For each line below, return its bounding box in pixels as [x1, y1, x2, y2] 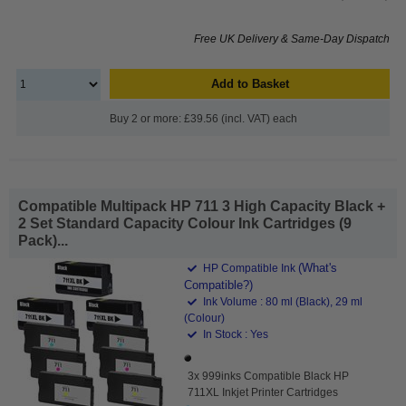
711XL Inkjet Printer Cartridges [188, 385, 339, 399]
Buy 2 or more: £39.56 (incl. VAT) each [109, 111, 297, 125]
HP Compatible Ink [200, 261, 299, 275]
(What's [298, 260, 338, 275]
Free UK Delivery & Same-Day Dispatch [194, 32, 390, 45]
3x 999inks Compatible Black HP [188, 369, 350, 382]
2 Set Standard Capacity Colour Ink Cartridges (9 [18, 215, 352, 231]
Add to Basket [210, 76, 289, 91]
